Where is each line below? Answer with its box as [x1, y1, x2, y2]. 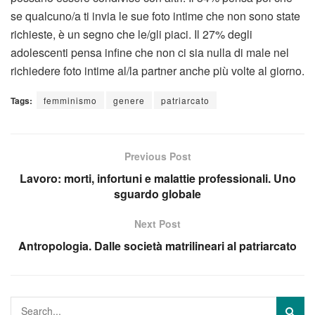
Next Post [134, 217, 181, 231]
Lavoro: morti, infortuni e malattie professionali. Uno [19, 170, 296, 187]
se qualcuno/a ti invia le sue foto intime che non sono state [11, 8, 300, 25]
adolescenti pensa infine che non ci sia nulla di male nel [11, 44, 289, 61]
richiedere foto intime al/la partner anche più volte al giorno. [11, 63, 304, 79]
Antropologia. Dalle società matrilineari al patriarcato [18, 238, 297, 255]
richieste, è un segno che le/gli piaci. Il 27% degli [11, 26, 252, 43]
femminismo [44, 94, 97, 107]
